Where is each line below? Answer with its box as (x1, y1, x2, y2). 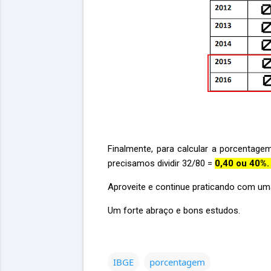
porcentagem (149, 256, 205, 268)
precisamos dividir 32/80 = (108, 158, 215, 169)
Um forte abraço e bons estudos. (108, 205, 240, 216)
